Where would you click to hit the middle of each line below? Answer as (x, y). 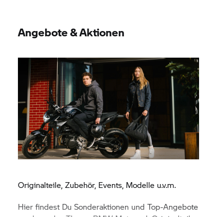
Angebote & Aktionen (71, 32)
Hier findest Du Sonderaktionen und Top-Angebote (108, 206)
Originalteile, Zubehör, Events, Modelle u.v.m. (97, 185)
